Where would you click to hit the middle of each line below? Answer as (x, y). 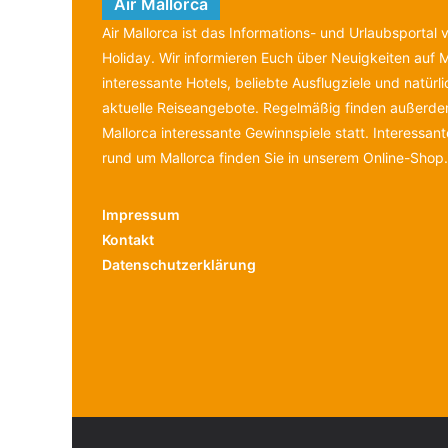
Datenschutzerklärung (179, 264)
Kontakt (128, 239)
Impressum (141, 214)
